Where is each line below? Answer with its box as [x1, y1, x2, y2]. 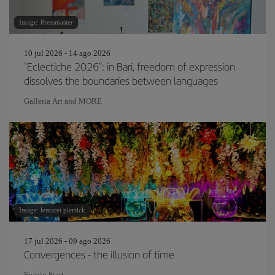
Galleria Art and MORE [24, 96, 102, 106]
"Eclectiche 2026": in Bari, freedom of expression [24, 59, 235, 74]
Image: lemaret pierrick [19, 206, 85, 214]
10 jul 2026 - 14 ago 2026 [24, 48, 110, 58]
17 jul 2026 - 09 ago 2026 [24, 236, 110, 246]
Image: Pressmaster [19, 18, 73, 26]
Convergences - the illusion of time [24, 247, 174, 261]
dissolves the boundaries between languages [24, 73, 218, 88]
